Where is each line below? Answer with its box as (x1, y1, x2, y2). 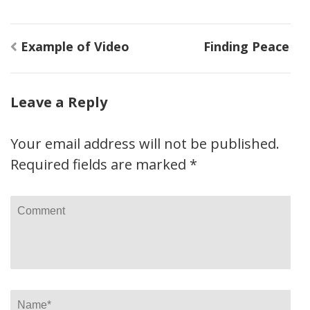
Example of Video (21, 38, 129, 55)
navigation (10, 48, 109, 73)
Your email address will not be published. (10, 134, 280, 153)
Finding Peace (203, 38, 289, 55)
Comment (10, 197, 75, 215)
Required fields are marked (10, 155, 190, 174)
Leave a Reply (10, 93, 107, 111)
